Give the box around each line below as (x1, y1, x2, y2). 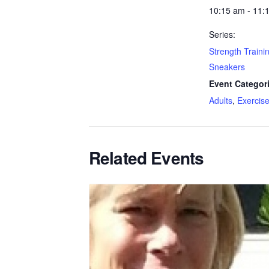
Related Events (89, 145, 204, 170)
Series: (209, 28, 235, 40)
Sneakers (209, 61, 245, 73)
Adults (209, 94, 232, 106)
